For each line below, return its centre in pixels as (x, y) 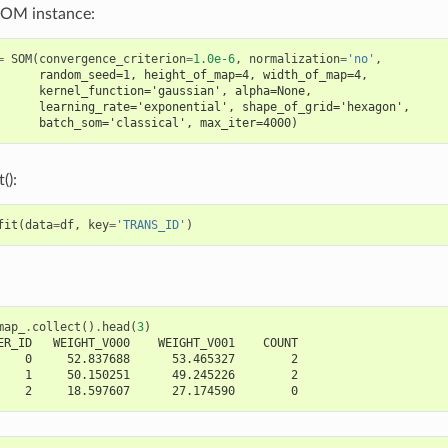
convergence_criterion (112, 59)
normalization (294, 59)
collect (56, 327)
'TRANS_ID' (150, 225)
